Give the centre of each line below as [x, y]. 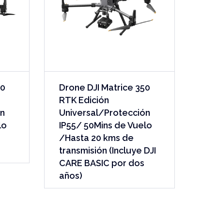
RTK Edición [84, 100]
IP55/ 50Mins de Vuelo [105, 125]
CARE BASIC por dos [101, 163]
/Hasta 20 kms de [96, 138]
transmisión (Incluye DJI [107, 150]
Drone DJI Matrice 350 [104, 87]
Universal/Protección [104, 112]
